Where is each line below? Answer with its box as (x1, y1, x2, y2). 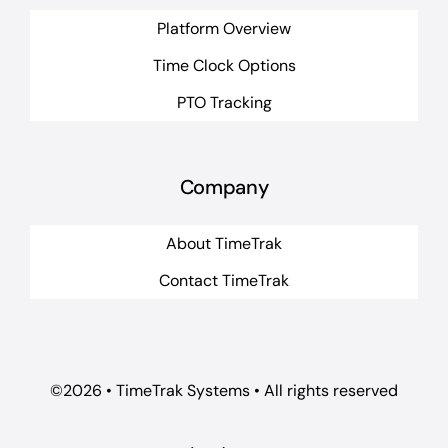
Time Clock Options (152, 54, 296, 76)
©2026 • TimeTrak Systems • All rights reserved (50, 380, 398, 402)
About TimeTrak (166, 232, 282, 254)
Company (179, 174, 269, 201)
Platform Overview (157, 17, 291, 39)
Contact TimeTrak (159, 269, 289, 291)
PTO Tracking (176, 91, 272, 113)
